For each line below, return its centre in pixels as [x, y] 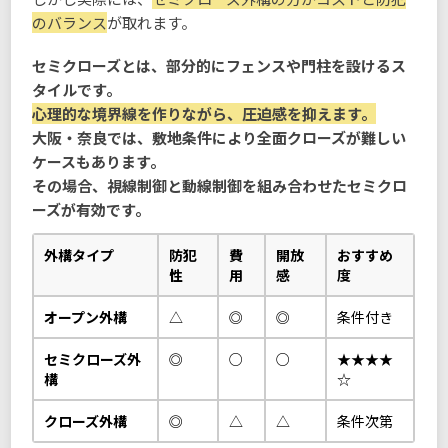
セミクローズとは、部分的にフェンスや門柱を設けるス [219, 65]
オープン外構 [86, 317]
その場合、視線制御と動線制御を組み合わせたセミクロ [220, 185]
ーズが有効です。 [91, 209]
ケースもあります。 [99, 161]
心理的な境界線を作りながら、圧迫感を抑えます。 [204, 113]
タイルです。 [77, 89]
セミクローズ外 [93, 359]
